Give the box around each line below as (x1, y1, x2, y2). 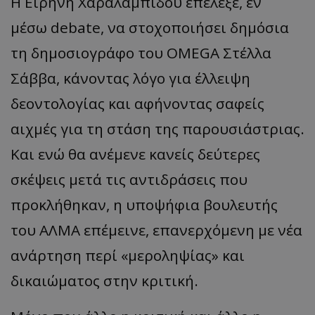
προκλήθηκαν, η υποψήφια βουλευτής (11, 195, 278, 215)
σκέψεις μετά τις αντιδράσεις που (11, 169, 247, 190)
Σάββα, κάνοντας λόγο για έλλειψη (11, 68, 250, 89)
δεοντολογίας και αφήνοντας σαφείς (11, 94, 264, 114)
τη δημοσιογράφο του (11, 43, 167, 63)
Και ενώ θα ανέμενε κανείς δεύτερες (11, 144, 260, 165)
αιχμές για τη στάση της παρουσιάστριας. (11, 119, 304, 139)
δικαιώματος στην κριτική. (11, 271, 198, 291)
